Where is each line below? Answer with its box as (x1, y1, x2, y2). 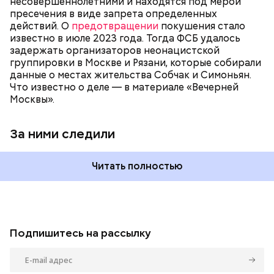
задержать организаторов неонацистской (10, 44, 220, 57)
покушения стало (158, 20, 245, 32)
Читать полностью (91, 160, 183, 172)
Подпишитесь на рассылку (10, 226, 151, 240)
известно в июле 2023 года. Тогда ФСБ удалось (10, 32, 240, 45)
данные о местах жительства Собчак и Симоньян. (10, 68, 251, 81)
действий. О (10, 20, 72, 32)
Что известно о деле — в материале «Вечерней (10, 81, 239, 94)
